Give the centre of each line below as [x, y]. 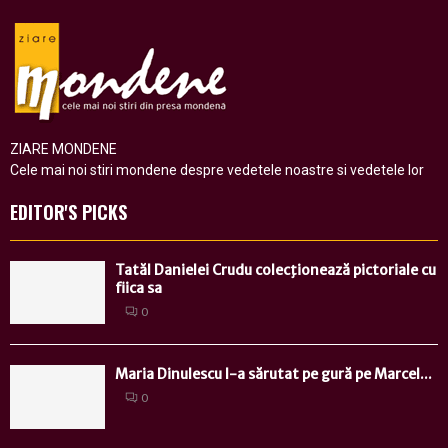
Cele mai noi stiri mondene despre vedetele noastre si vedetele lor [217, 170]
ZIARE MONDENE [63, 149]
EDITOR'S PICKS [68, 212]
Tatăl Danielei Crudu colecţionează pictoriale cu [275, 270]
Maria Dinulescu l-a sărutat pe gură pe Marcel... [273, 374]
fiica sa [138, 288]
